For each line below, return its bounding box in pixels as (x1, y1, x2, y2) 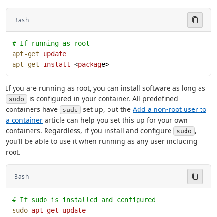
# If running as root (12, 39, 90, 47)
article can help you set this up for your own (43, 115, 188, 125)
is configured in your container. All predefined (27, 94, 178, 104)
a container (6, 115, 43, 125)
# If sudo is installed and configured (12, 196, 155, 204)
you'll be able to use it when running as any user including (6, 137, 198, 146)
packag (78, 61, 101, 69)
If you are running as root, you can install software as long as (6, 83, 205, 93)
